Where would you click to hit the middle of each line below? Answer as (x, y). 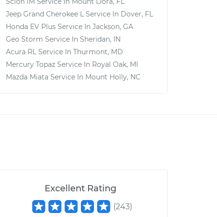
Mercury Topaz (31, 64)
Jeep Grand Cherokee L (45, 14)
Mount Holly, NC (113, 77)
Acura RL (21, 52)
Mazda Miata (27, 77)
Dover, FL (137, 14)
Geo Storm (24, 39)
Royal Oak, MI (115, 64)
